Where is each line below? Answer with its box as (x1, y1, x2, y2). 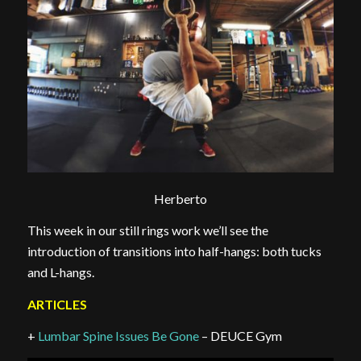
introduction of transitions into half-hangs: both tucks (27, 243, 322, 259)
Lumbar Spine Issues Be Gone (37, 328, 199, 344)
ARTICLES (27, 296, 87, 312)
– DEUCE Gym (198, 328, 282, 344)
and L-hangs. (27, 264, 94, 280)
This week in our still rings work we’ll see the (27, 222, 268, 239)
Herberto (153, 190, 207, 206)
